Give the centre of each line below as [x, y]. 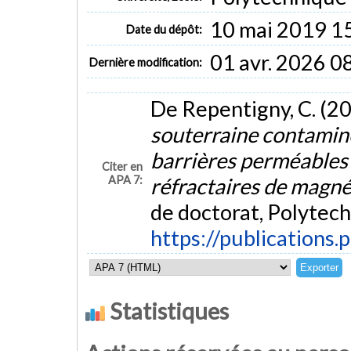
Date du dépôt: [165, 29]
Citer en [123, 167]
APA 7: [126, 180]
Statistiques [167, 311]
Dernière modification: [146, 62]
